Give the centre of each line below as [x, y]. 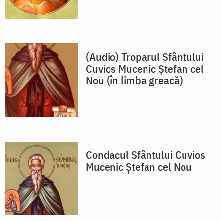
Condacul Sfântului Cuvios [146, 155]
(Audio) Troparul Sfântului [145, 57]
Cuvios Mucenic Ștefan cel [145, 69]
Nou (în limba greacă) [134, 80]
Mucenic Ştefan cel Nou [139, 167]
